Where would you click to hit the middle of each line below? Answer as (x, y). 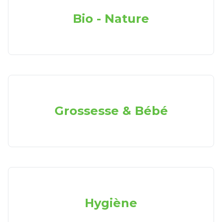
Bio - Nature (111, 19)
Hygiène (111, 203)
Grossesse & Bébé (111, 111)
